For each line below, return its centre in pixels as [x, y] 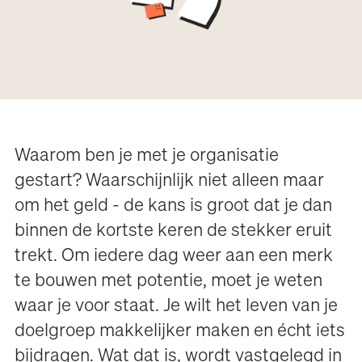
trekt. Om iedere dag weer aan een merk [174, 257]
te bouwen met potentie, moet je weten [169, 282]
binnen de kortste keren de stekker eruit [174, 232]
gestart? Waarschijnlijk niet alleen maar [170, 181]
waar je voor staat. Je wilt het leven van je [177, 307]
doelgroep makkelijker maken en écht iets [180, 332]
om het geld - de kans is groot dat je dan [174, 206]
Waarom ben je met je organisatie [147, 156]
